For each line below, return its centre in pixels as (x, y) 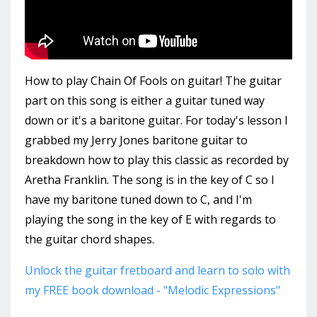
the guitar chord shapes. (90, 239)
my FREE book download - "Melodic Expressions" (154, 290)
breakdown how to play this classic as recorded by (157, 160)
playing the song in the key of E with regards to (150, 219)
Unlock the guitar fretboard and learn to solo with (157, 270)
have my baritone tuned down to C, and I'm (138, 199)
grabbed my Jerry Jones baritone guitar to (136, 140)
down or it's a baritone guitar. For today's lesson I (156, 120)
